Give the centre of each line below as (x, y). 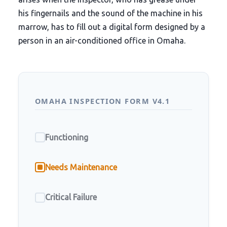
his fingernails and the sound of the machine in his (110, 13)
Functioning (66, 137)
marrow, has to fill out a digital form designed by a (111, 27)
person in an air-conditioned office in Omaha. (102, 41)
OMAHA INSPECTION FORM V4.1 (102, 101)
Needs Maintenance (81, 167)
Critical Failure (71, 197)
